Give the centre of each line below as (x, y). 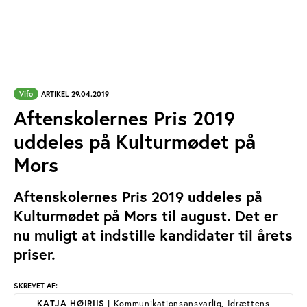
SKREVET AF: (36, 286)
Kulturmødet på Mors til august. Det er (146, 216)
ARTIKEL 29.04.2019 (75, 94)
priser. (35, 254)
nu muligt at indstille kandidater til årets (153, 235)
